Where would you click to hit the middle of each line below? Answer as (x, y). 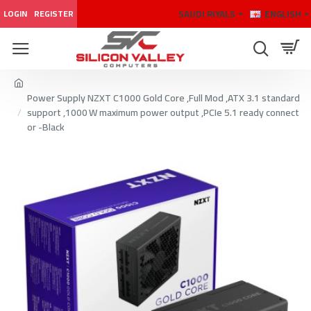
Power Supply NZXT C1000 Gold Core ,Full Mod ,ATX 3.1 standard (163, 98)
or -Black (46, 127)
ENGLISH (283, 14)
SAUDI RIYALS (207, 14)
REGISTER (54, 14)
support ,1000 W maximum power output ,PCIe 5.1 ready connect (163, 112)
